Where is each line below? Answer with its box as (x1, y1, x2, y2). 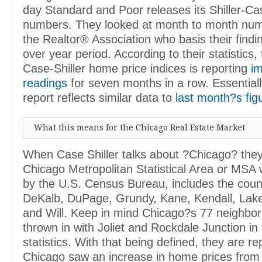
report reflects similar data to (23, 91, 175, 104)
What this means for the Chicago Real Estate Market (34, 122, 245, 132)
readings (23, 77, 67, 89)
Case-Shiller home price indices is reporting (23, 62, 251, 75)
